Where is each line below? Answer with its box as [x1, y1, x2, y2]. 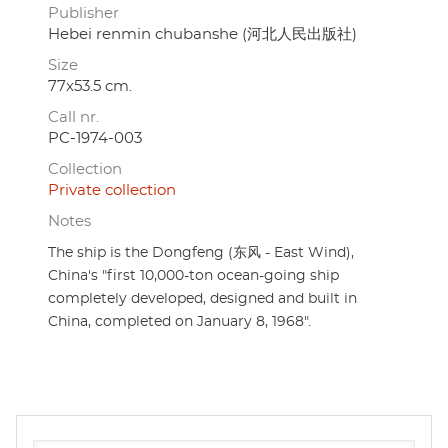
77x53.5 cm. [48, 78, 132, 94]
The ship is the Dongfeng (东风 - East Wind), [48, 245, 354, 260]
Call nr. [48, 109, 99, 125]
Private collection [48, 182, 176, 198]
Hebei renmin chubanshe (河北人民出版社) [48, 26, 357, 42]
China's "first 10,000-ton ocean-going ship [48, 268, 339, 283]
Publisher [48, 5, 119, 21]
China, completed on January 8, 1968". [48, 314, 311, 329]
